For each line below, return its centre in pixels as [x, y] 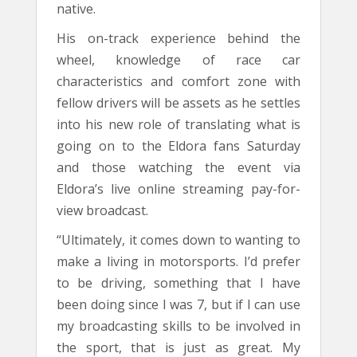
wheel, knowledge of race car [178, 60]
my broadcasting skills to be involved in [178, 326]
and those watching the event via [178, 167]
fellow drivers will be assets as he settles [178, 103]
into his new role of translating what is [178, 124]
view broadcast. [102, 210]
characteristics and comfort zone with [178, 81]
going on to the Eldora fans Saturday [178, 146]
